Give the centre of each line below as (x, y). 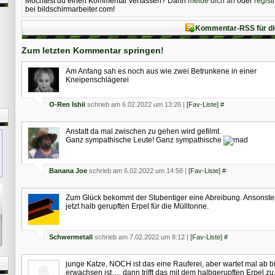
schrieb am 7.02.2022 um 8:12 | (141, 237)
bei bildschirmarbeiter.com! (70, 10)
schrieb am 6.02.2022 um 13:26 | (136, 105)
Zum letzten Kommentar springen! (93, 51)
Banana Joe (68, 171)
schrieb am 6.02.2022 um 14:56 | (138, 171)
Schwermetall (71, 237)
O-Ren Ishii (67, 105)
